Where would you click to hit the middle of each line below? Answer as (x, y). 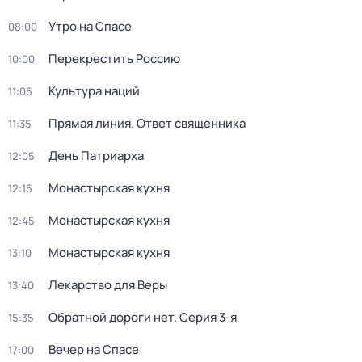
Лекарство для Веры (108, 285)
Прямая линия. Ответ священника (147, 123)
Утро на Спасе (90, 26)
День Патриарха (96, 156)
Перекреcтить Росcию (114, 59)
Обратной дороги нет (111, 317)
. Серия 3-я (205, 317)
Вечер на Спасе (94, 349)
